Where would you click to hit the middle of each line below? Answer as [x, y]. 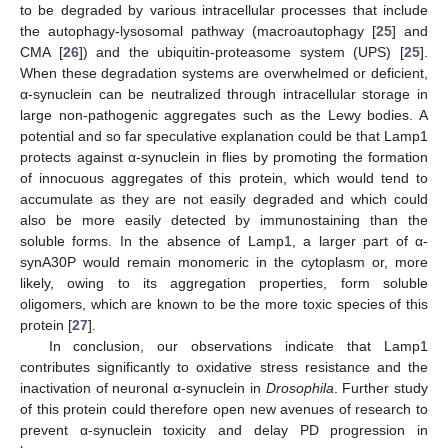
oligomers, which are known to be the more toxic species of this [224, 304]
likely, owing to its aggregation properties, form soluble [224, 283]
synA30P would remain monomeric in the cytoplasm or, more [224, 262]
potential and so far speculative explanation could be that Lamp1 [224, 136]
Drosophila [299, 388]
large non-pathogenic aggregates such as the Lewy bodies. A [224, 115]
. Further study [381, 388]
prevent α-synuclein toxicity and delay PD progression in [224, 430]
